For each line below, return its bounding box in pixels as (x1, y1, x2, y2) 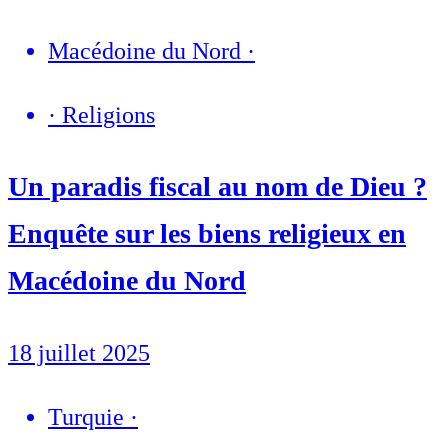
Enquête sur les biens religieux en (8, 218, 406, 250)
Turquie (48, 403, 124, 430)
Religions (62, 102, 155, 129)
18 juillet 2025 (8, 339, 150, 366)
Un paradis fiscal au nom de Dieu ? (8, 171, 427, 203)
